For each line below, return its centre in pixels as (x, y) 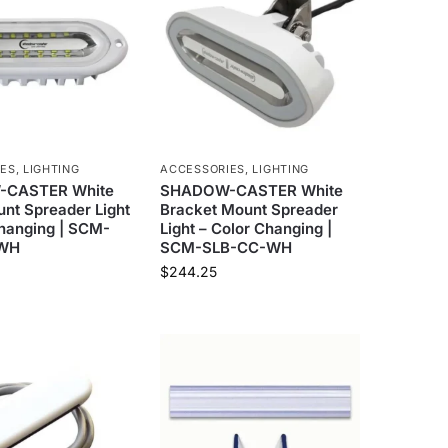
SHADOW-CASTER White (252, 190)
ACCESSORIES (203, 168)
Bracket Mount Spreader (249, 209)
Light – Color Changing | (246, 228)
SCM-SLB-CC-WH (226, 247)
